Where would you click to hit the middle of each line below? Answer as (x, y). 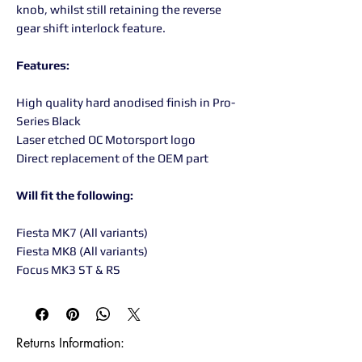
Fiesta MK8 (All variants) (82, 251)
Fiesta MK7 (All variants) (82, 232)
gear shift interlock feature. (91, 28)
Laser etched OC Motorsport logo (106, 139)
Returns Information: (70, 343)
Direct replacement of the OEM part (112, 158)
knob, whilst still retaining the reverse (119, 9)
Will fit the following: (75, 195)
